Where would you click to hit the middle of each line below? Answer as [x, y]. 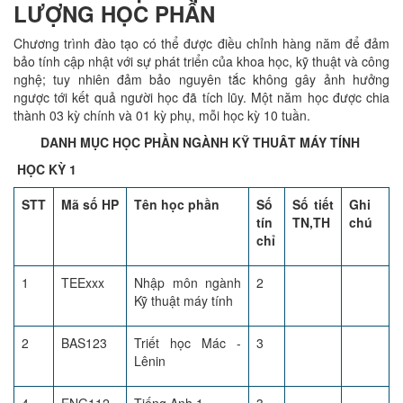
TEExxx [83, 282]
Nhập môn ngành [188, 282]
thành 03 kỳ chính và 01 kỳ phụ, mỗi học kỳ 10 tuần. [162, 115]
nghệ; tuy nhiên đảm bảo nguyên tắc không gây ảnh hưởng [201, 79]
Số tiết [313, 204]
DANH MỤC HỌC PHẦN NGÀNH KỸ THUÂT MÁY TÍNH [201, 142]
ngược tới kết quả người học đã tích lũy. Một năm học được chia [201, 97]
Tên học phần [177, 204]
